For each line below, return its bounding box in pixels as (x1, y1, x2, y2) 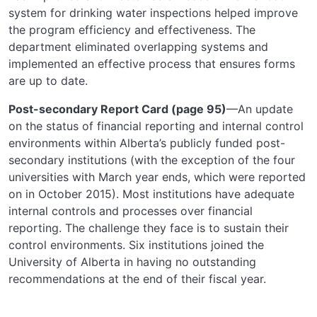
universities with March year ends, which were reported (8, 169, 306, 184)
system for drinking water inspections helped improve (8, 5, 298, 20)
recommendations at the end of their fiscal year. (8, 271, 266, 286)
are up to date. (8, 73, 88, 88)
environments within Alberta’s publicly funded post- (8, 135, 285, 150)
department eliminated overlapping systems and (8, 39, 268, 54)
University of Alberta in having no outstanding (8, 254, 256, 269)
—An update (226, 101, 293, 116)
